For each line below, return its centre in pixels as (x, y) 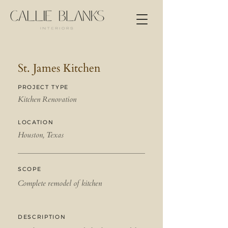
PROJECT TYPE (43, 87)
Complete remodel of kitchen (60, 183)
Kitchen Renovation (47, 99)
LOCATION (36, 122)
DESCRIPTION (42, 217)
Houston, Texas (41, 135)
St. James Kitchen (59, 68)
